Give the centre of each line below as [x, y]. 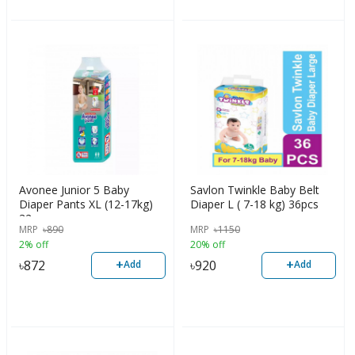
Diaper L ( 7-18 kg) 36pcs [254, 204]
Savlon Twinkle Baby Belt [254, 189]
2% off [34, 244]
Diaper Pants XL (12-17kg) [86, 204]
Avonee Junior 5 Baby [74, 189]
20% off [207, 244]
